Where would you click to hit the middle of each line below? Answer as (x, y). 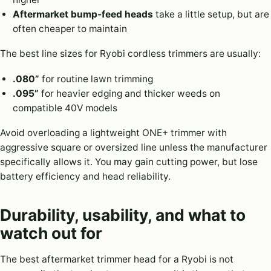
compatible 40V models (65, 108)
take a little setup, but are (211, 14)
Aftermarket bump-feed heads (83, 14)
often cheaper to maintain (70, 28)
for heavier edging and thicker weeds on (129, 93)
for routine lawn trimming (96, 79)
